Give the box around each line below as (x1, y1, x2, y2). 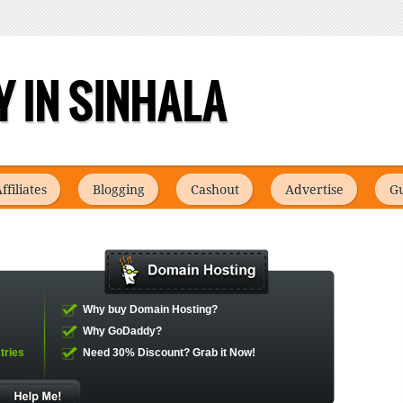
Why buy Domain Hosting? (83, 303, 218, 316)
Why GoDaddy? (83, 325, 162, 337)
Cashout (191, 183, 239, 197)
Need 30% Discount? (83, 346, 193, 359)
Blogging (93, 183, 145, 197)
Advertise (285, 183, 344, 197)
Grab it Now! (193, 346, 255, 359)
